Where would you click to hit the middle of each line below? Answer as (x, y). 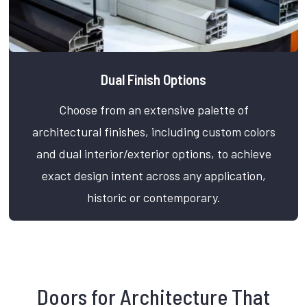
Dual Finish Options (153, 79)
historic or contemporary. (153, 198)
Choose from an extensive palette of (153, 110)
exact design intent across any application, (153, 176)
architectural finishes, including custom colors (153, 132)
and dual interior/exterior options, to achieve (153, 154)
